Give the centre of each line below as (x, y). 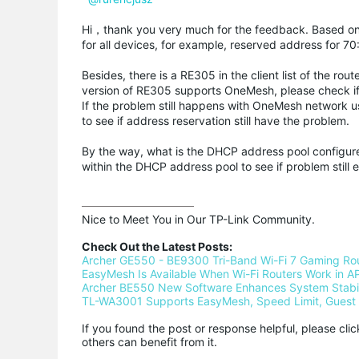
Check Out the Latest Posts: (157, 246)
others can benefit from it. (149, 341)
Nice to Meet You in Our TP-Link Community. (198, 219)
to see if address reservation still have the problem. (216, 120)
